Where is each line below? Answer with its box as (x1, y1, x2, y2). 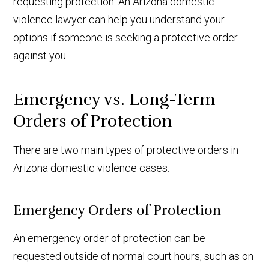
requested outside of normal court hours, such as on (13, 249, 254, 262)
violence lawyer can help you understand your (13, 13, 225, 26)
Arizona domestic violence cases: (13, 161, 170, 174)
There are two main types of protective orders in (13, 143, 239, 156)
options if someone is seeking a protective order (13, 31, 238, 44)
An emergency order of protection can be (13, 231, 206, 244)
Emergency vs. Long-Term (13, 89, 216, 110)
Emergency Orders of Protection (13, 201, 222, 219)
